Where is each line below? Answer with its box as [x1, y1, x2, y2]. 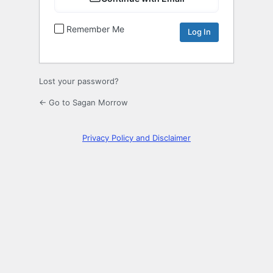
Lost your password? [39, 76, 119, 86]
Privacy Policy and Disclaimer [82, 132, 191, 143]
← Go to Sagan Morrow [39, 97, 128, 107]
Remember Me [66, 23, 124, 34]
